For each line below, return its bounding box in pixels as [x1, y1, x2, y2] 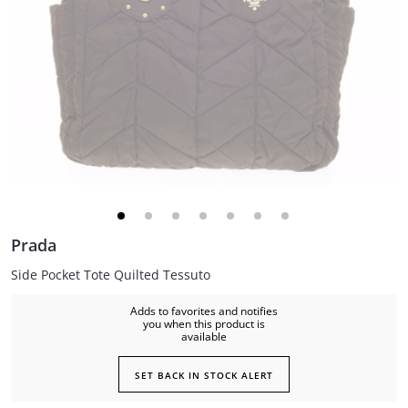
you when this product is [143, 316, 265, 331]
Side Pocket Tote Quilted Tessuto [11, 266, 210, 283]
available [181, 329, 227, 344]
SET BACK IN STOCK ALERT [135, 369, 273, 382]
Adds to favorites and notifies [130, 303, 278, 319]
